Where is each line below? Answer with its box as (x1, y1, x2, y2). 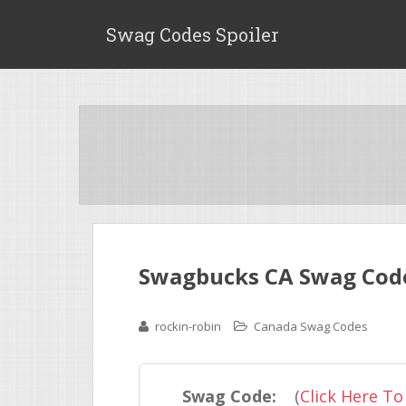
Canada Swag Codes (254, 318, 368, 334)
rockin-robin (155, 318, 221, 334)
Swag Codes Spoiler (106, 23, 279, 46)
